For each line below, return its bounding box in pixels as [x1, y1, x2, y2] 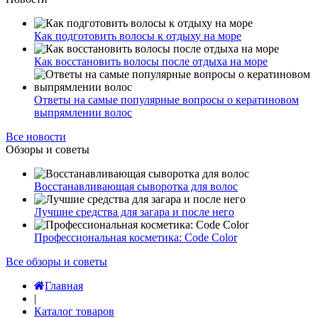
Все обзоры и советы [6, 255, 107, 268]
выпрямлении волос [34, 106, 132, 119]
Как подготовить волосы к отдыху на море [34, 29, 241, 42]
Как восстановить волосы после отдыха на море [34, 55, 268, 67]
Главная [45, 279, 83, 292]
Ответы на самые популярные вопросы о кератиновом [34, 93, 299, 106]
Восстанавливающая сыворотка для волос [34, 180, 238, 192]
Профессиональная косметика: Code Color [34, 231, 237, 243]
